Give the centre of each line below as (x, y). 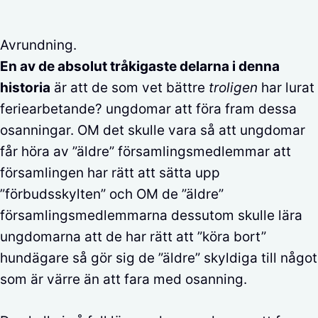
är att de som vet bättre (128, 88)
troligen (231, 88)
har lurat (286, 88)
